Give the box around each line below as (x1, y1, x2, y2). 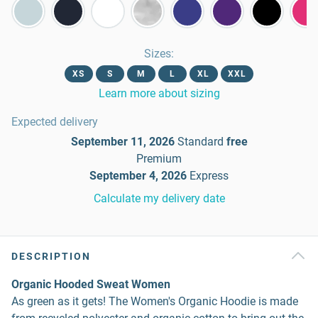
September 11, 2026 (70, 135, 175, 148)
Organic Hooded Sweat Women (11, 278, 170, 291)
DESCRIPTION (11, 251, 91, 262)
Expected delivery (11, 115, 98, 128)
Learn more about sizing (98, 87, 220, 100)
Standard (177, 135, 224, 148)
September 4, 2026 (89, 169, 187, 182)
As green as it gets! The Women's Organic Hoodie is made (11, 295, 298, 308)
